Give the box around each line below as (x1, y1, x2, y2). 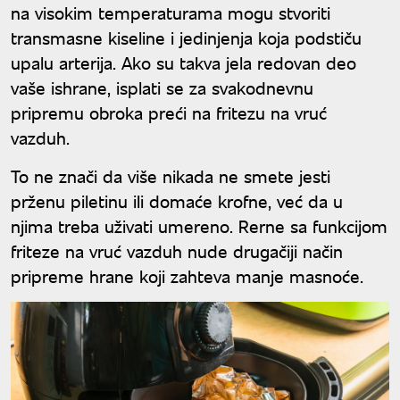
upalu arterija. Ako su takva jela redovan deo (11, 50, 356, 75)
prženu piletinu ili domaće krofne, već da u (11, 188, 343, 213)
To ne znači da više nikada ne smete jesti (11, 163, 330, 188)
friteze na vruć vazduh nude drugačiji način (11, 238, 343, 263)
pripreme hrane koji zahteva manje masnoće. (11, 263, 363, 288)
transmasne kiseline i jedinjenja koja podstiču (11, 25, 362, 50)
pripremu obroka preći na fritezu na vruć (11, 100, 327, 125)
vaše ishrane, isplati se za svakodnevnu (11, 75, 313, 100)
